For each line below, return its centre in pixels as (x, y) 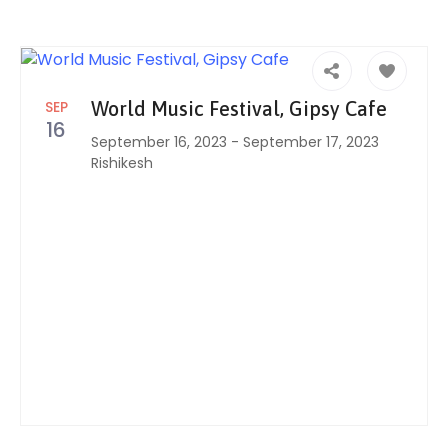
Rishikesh (122, 163)
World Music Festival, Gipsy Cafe (239, 109)
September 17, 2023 (311, 142)
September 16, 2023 (159, 142)
